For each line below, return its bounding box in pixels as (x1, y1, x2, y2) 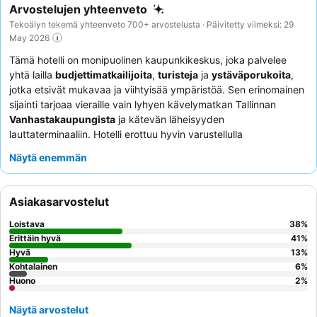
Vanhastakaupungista (9, 113, 115, 126)
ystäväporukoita (212, 69, 291, 81)
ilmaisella (139, 143, 185, 156)
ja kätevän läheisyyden (115, 113, 224, 126)
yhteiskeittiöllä (9, 143, 81, 156)
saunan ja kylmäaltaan (9, 202, 117, 215)
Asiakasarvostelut (9, 195, 109, 209)
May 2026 (9, 32, 50, 43)
